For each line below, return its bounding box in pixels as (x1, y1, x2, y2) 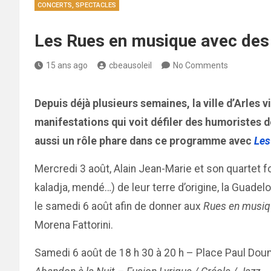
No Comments (173, 60, 228, 70)
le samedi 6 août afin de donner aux (34, 200, 203, 212)
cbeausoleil (109, 60, 152, 70)
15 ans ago (46, 60, 88, 70)
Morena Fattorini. (34, 219, 113, 231)
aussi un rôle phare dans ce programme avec (34, 135, 254, 147)
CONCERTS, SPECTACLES (38, 1, 116, 9)
